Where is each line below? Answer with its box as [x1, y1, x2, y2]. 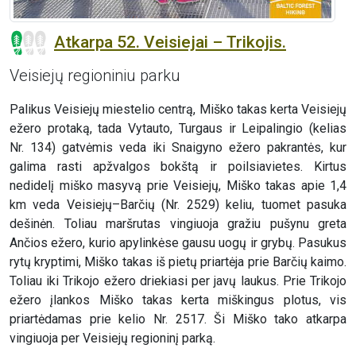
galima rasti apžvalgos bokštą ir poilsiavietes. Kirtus [10, 159, 346, 175]
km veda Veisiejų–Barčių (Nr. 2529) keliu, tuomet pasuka [10, 197, 346, 213]
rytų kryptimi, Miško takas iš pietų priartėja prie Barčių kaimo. [10, 254, 346, 270]
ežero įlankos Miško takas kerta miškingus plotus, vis [10, 292, 346, 308]
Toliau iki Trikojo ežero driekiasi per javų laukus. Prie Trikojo [10, 273, 346, 289]
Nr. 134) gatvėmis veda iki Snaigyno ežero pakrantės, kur [10, 140, 346, 156]
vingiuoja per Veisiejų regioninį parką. [10, 331, 215, 346]
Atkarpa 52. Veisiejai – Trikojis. [54, 32, 286, 52]
